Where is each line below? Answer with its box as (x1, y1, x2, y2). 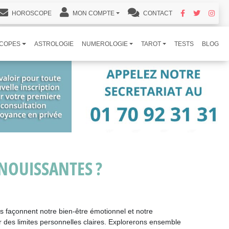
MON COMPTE (71, 10, 114, 17)
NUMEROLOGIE (81, 40, 128, 48)
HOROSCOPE (10, 10, 52, 17)
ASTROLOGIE (34, 40, 74, 48)
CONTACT (141, 10, 172, 17)
